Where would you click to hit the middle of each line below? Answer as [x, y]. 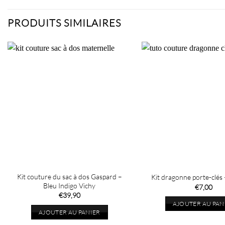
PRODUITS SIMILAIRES [64, 23]
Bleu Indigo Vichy [70, 185]
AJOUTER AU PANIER [69, 212]
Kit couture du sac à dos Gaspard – [69, 176]
